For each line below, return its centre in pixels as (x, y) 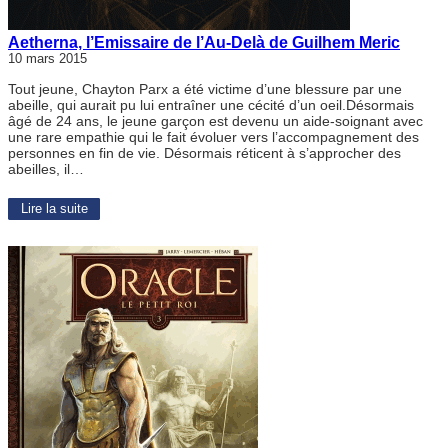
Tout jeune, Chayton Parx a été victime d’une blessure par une (205, 89)
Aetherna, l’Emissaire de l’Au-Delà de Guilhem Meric (204, 42)
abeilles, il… (46, 169)
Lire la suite (54, 209)
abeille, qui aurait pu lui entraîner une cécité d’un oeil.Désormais (211, 105)
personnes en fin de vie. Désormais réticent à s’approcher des (204, 153)
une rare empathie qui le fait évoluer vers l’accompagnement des (213, 137)
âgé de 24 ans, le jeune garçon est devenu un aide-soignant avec (215, 121)
